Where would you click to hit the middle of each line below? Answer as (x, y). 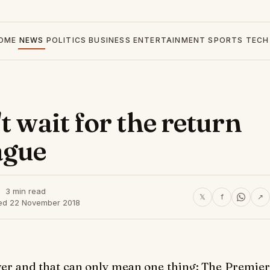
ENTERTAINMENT (169, 40)
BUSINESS (110, 40)
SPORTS (226, 40)
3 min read (25, 191)
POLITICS (66, 40)
